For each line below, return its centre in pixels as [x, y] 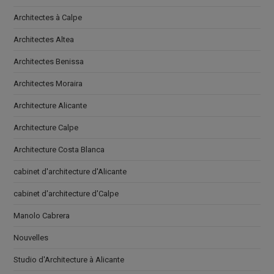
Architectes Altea [44, 39]
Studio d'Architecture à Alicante [69, 259]
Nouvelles [31, 237]
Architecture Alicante [50, 105]
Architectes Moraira [48, 83]
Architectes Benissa [49, 61]
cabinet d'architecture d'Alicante [70, 171]
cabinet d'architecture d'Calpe [66, 193]
